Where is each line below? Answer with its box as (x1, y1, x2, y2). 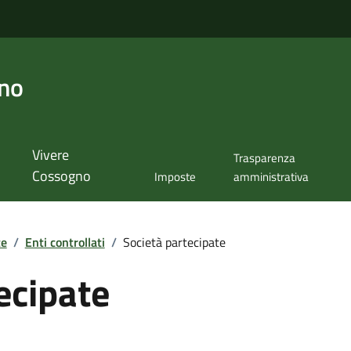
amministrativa (233, 168, 309, 186)
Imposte (154, 168, 197, 186)
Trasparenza (233, 149, 295, 168)
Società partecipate (122, 232, 226, 251)
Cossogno (31, 165, 91, 187)
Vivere (31, 144, 69, 166)
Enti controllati (24, 232, 105, 251)
